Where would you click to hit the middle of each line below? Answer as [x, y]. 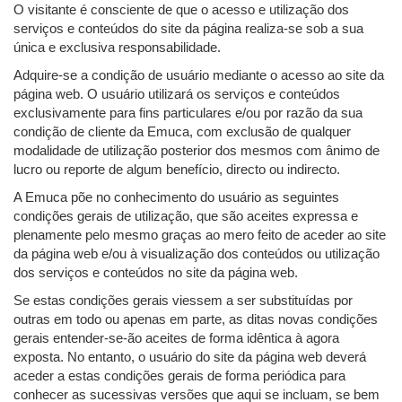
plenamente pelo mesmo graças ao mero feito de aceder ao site [200, 235]
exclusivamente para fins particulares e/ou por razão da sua [188, 113]
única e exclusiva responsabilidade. [117, 48]
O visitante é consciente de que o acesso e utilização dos [181, 10]
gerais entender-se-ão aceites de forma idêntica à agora [176, 338]
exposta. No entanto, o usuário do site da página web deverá [190, 357]
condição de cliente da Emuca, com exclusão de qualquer [182, 132]
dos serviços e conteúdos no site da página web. [156, 273]
